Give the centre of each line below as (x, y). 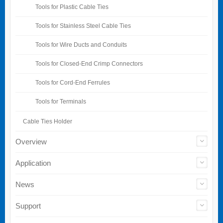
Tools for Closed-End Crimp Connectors (89, 64)
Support (28, 206)
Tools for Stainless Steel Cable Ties (83, 26)
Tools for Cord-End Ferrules (73, 83)
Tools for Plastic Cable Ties (72, 7)
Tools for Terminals (61, 102)
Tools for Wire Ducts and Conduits (81, 45)
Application (33, 163)
